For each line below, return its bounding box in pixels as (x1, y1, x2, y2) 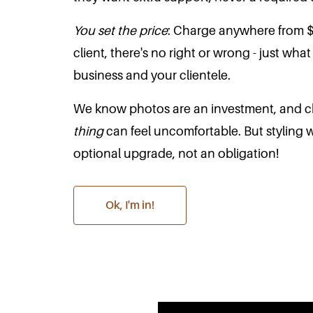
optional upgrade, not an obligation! (73, 146, 279, 161)
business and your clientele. (73, 68, 231, 82)
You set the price (73, 23, 168, 38)
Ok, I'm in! (105, 198, 155, 212)
